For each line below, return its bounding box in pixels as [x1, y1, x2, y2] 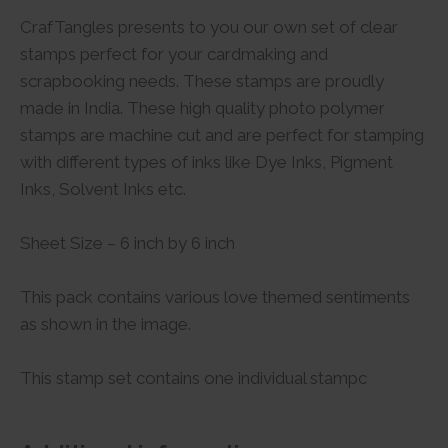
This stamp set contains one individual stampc [20, 368, 367, 389]
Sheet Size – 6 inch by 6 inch [20, 232, 235, 253]
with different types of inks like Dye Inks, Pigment [20, 151, 393, 172]
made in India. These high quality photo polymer [20, 97, 385, 118]
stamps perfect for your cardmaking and [20, 43, 328, 64]
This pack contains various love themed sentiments [20, 287, 410, 308]
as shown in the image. [20, 314, 191, 335]
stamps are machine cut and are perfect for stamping [20, 124, 424, 145]
